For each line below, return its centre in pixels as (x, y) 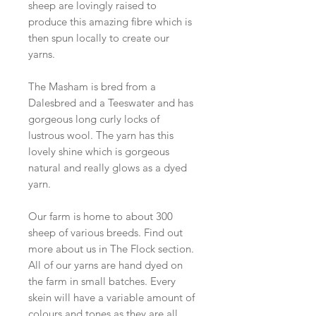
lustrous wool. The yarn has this (101, 135)
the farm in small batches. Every (102, 281)
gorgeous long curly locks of (94, 119)
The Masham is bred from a (92, 86)
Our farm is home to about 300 (101, 216)
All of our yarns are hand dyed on (105, 265)
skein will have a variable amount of (111, 297)
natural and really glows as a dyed (108, 168)
